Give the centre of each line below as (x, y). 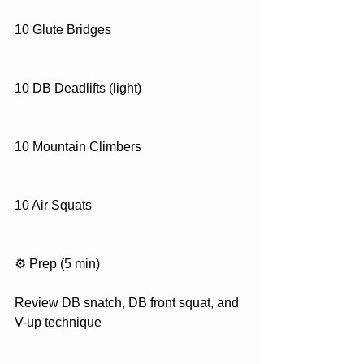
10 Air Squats (53, 205)
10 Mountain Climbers (78, 147)
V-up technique (58, 322)
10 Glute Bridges (63, 30)
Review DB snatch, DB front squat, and (128, 303)
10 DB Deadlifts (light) (78, 88)
